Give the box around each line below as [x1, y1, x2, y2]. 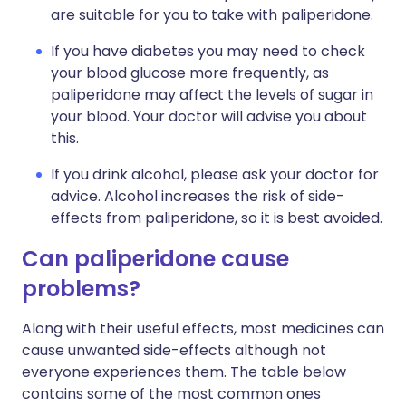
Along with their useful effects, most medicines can [22, 318, 384, 339]
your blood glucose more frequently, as [51, 63, 329, 83]
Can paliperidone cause [22, 244, 289, 274]
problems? [22, 274, 140, 304]
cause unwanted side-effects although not [22, 340, 326, 361]
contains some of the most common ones [22, 383, 321, 404]
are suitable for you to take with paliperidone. [51, 5, 373, 25]
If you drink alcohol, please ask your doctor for [51, 164, 379, 185]
